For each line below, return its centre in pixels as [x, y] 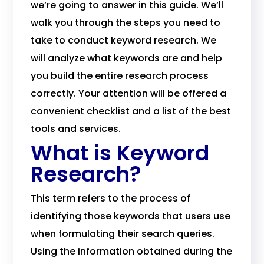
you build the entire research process [120, 76]
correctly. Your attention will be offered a [129, 93]
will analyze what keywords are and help [127, 58]
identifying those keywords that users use [131, 216]
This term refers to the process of [111, 198]
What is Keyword [120, 153]
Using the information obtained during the [132, 251]
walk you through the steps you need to [126, 23]
